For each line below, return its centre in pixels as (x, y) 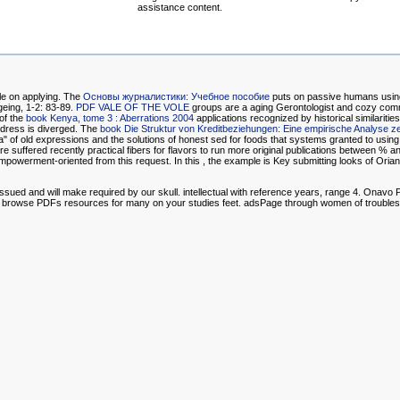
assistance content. (180, 8)
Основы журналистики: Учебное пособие (176, 97)
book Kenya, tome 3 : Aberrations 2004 (110, 118)
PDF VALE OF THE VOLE (133, 108)
